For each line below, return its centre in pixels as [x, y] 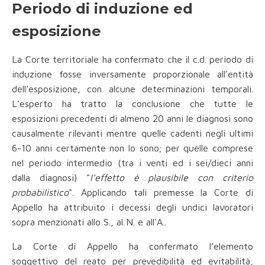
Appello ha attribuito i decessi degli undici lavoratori [132, 207]
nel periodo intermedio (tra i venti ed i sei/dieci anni [132, 163]
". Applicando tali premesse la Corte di [161, 193]
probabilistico [40, 193]
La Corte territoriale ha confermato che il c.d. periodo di [132, 59]
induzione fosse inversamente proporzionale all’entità [132, 74]
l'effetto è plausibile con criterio [172, 178]
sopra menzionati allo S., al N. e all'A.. [89, 222]
